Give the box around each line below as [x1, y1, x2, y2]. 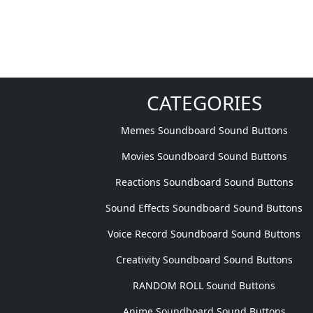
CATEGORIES [146, 89, 262, 116]
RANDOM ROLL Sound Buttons [133, 279, 275, 292]
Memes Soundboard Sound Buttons [120, 124, 288, 137]
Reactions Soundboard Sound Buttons [115, 175, 293, 189]
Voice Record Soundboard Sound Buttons [108, 227, 300, 240]
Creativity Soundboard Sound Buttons [115, 253, 293, 266]
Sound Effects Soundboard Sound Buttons [105, 201, 303, 214]
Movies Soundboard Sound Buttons [121, 150, 287, 163]
